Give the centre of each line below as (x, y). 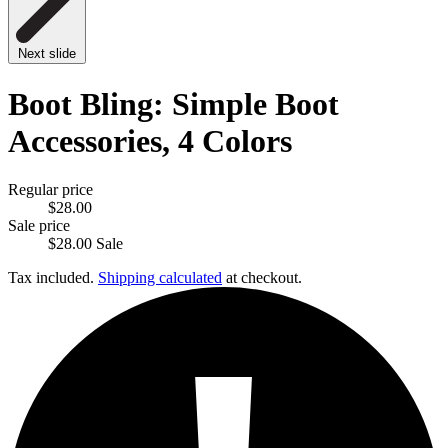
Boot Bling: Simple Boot (173, 103)
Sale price (39, 226)
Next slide (47, 54)
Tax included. (53, 278)
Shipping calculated (160, 278)
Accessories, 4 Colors (150, 140)
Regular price (50, 190)
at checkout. (262, 278)
